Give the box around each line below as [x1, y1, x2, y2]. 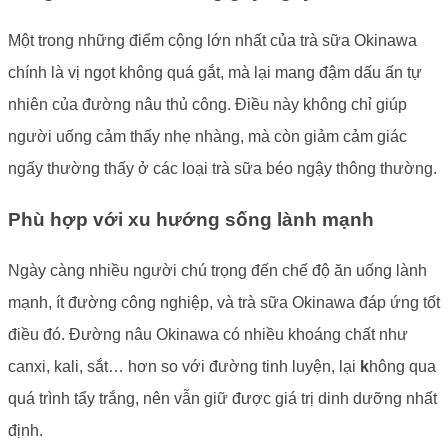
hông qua [369, 357, 436, 375]
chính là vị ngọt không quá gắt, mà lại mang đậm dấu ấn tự [8, 64, 422, 82]
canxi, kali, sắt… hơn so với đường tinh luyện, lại [8, 357, 360, 375]
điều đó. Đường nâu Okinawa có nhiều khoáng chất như [8, 325, 408, 343]
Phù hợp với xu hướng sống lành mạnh [8, 209, 374, 231]
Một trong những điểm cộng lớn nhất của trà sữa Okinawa [8, 32, 417, 50]
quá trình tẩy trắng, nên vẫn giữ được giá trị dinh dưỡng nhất [8, 389, 437, 407]
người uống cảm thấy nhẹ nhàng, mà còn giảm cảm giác [8, 128, 407, 146]
